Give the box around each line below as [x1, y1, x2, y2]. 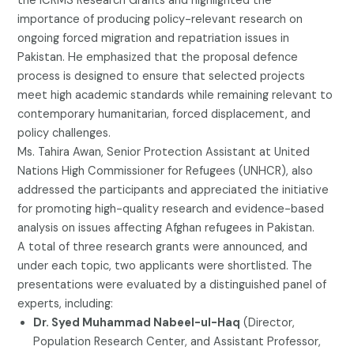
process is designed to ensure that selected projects [17, 68, 306, 84]
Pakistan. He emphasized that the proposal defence [17, 49, 299, 65]
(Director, [240, 314, 296, 330]
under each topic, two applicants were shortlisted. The [17, 258, 313, 273]
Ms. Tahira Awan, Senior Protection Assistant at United [17, 144, 311, 160]
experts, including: [17, 296, 114, 311]
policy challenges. [17, 125, 111, 141]
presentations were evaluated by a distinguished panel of [17, 277, 327, 292]
